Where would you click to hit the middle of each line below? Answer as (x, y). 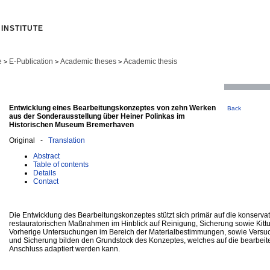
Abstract (46, 156)
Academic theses (88, 61)
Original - (29, 140)
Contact (46, 181)
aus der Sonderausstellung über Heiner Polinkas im (97, 116)
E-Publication (31, 61)
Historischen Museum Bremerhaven (71, 124)
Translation (67, 140)
